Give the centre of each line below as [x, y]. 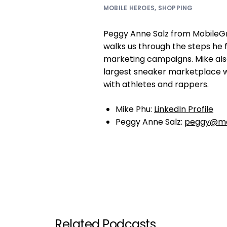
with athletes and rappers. [156, 85]
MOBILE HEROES [129, 8]
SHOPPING [175, 8]
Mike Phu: [135, 109]
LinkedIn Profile [184, 109]
